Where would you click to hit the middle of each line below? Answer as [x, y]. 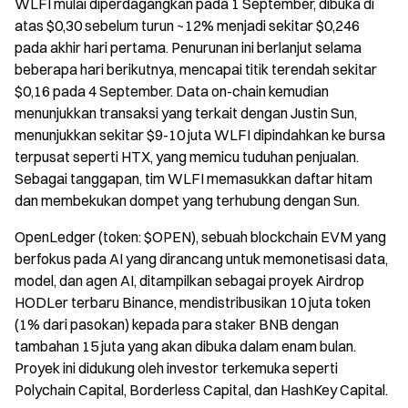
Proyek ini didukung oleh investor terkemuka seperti [176, 367]
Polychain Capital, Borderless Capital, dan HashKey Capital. [201, 389]
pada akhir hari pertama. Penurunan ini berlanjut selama [188, 47]
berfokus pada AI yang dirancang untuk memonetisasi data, [201, 258]
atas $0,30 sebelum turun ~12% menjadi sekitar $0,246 [187, 25]
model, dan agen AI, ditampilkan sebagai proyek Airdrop [189, 280]
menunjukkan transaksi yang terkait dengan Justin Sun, [186, 112]
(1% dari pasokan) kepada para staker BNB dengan [177, 324]
